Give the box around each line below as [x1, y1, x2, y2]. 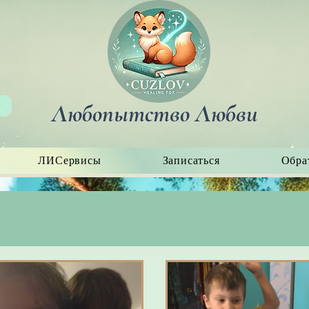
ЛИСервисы [38, 154, 101, 166]
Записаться [162, 154, 220, 166]
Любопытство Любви [51, 99, 258, 128]
